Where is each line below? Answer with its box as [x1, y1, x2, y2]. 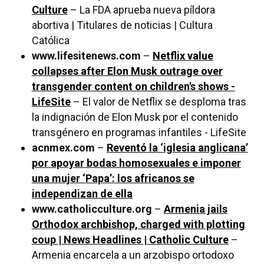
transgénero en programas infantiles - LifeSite [31, 126, 246, 139]
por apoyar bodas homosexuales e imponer [31, 157, 241, 170]
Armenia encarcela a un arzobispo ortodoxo [31, 249, 234, 262]
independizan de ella [31, 187, 133, 200]
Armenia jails [163, 203, 227, 216]
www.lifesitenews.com [31, 49, 141, 62]
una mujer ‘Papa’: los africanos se [31, 172, 194, 185]
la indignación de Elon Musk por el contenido [31, 111, 238, 124]
